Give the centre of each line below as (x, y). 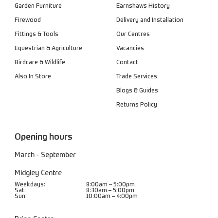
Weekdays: (30, 185)
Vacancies (130, 48)
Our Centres (133, 34)
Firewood (28, 20)
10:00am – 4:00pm (112, 196)
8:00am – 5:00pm (110, 185)
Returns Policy (137, 105)
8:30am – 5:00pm (110, 191)
